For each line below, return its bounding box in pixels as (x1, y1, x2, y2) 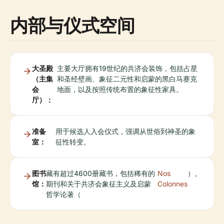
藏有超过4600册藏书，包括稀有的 (46, 168, 155, 177)
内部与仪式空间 (10, 12, 135, 37)
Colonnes (157, 179, 187, 188)
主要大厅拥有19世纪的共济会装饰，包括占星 (56, 63, 197, 72)
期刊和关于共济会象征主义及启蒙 (46, 179, 151, 188)
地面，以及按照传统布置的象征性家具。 (56, 84, 183, 93)
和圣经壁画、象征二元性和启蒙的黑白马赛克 (56, 74, 197, 83)
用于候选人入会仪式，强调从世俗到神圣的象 (55, 126, 195, 135)
